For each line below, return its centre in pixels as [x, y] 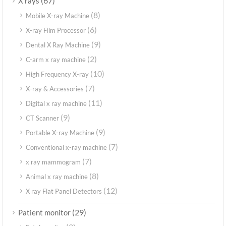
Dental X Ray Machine [58, 45]
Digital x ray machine [56, 104]
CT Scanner [42, 118]
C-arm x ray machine [56, 60]
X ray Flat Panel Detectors [64, 191]
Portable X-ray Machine [60, 133]
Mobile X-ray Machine [58, 16]
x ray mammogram [53, 162]
